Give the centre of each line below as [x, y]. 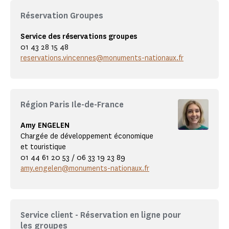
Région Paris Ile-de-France [72, 105]
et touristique [43, 147]
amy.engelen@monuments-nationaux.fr [85, 169]
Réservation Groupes [62, 16]
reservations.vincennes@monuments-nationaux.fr [102, 58]
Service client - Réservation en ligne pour [101, 215]
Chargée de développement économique [87, 136]
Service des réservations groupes [79, 37]
